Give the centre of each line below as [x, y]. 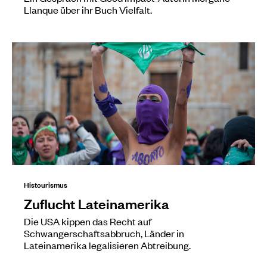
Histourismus [46, 184]
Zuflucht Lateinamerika [97, 203]
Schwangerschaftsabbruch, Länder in [104, 233]
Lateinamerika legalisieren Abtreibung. [107, 245]
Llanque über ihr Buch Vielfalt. [88, 9]
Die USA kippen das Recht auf [88, 221]
